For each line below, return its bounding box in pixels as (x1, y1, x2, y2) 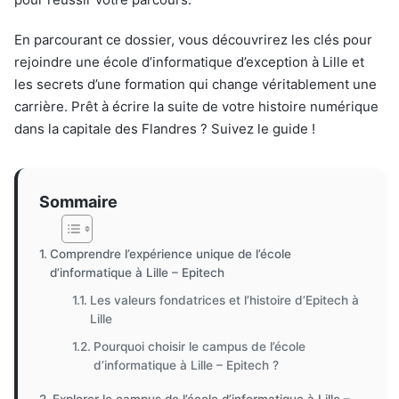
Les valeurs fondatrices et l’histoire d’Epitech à (90, 293, 360, 307)
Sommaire (39, 191, 118, 211)
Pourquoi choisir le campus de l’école (94, 339, 306, 354)
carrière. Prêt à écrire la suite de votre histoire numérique (14, 98, 379, 115)
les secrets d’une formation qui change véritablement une (14, 76, 377, 93)
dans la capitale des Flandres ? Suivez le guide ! (14, 120, 315, 137)
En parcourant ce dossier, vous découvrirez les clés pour (14, 31, 372, 48)
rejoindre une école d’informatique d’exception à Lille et (14, 53, 364, 70)
